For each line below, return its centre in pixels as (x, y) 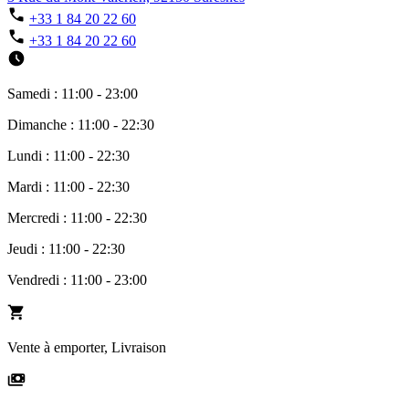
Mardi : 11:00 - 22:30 (68, 186)
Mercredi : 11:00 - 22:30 (77, 217)
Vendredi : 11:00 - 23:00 (77, 279)
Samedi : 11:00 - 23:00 (73, 93)
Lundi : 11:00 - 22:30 (68, 155)
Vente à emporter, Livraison (87, 347)
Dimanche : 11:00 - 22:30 (81, 124)
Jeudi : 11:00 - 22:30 (66, 248)
